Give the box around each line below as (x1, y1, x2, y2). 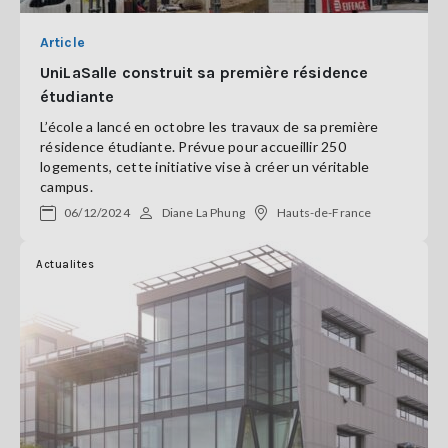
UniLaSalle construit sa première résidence (40, 63, 369, 82)
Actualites (36, 258, 94, 271)
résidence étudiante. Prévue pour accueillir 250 (40, 138, 346, 155)
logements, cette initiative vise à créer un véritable (40, 158, 370, 175)
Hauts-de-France (277, 205, 372, 220)
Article (40, 34, 85, 51)
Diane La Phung (161, 205, 245, 220)
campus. (40, 178, 93, 195)
